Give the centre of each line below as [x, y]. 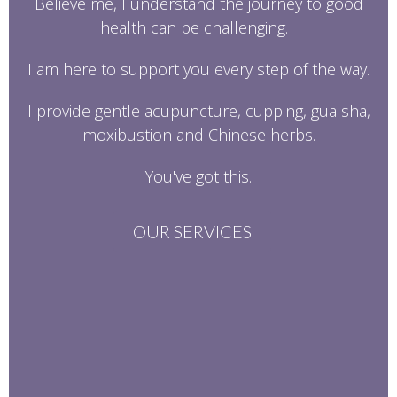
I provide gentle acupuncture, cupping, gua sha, [198, 111]
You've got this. [198, 177]
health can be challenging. [198, 28]
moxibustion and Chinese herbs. [198, 135]
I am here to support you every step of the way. [198, 70]
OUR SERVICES [192, 232]
